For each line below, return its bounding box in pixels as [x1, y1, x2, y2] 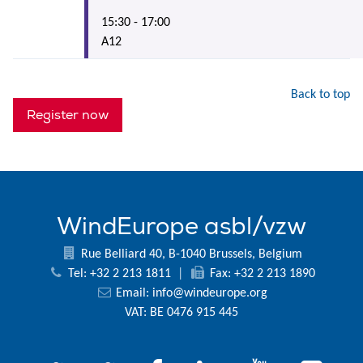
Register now [27, 106, 109, 123]
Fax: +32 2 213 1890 [206, 267, 315, 280]
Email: [112, 286, 152, 300]
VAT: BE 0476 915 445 [125, 305, 238, 319]
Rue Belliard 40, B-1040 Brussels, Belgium [77, 247, 302, 261]
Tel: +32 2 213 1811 [65, 267, 174, 280]
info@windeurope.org [152, 286, 267, 300]
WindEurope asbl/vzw [57, 211, 306, 241]
